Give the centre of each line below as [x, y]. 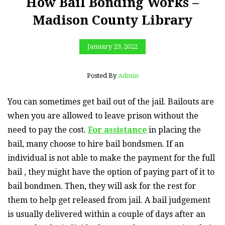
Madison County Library [113, 20]
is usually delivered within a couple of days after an [106, 214]
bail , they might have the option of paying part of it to [111, 172]
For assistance [117, 130]
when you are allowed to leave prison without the [103, 116]
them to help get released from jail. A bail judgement [109, 200]
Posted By [102, 75]
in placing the [174, 130]
